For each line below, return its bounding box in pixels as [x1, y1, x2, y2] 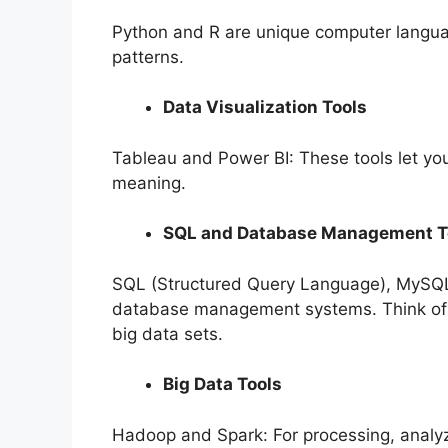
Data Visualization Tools [163, 97, 367, 118]
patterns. [112, 46, 184, 67]
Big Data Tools [163, 374, 282, 395]
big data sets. [112, 323, 223, 344]
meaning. [112, 172, 186, 193]
